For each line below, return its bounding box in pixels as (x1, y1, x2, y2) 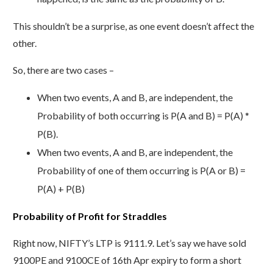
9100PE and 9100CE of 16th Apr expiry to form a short (13, 253, 241, 266)
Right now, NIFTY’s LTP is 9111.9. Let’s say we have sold (13, 236, 246, 249)
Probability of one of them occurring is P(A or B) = (37, 164, 246, 176)
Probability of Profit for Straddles (13, 210, 167, 222)
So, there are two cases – (13, 63, 114, 76)
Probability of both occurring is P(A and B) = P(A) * (37, 109, 249, 121)
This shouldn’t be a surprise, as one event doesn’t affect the (13, 19, 254, 32)
